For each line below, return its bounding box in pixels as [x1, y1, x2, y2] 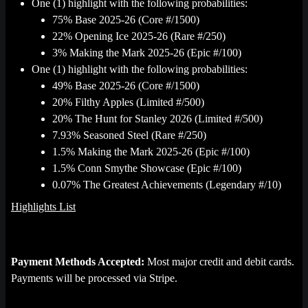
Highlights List [11, 201, 76, 212]
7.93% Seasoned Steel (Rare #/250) [52, 129, 206, 141]
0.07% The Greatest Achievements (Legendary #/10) [52, 179, 281, 190]
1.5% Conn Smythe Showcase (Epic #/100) [52, 162, 241, 174]
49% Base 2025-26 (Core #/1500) [52, 80, 199, 91]
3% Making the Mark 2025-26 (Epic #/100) [52, 47, 241, 58]
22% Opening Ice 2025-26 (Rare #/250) [52, 30, 225, 42]
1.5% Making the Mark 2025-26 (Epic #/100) [52, 146, 250, 157]
